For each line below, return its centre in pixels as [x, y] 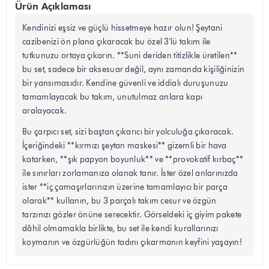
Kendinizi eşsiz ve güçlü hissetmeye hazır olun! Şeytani [122, 28]
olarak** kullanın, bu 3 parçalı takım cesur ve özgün [119, 201]
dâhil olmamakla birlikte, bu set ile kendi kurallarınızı [120, 229]
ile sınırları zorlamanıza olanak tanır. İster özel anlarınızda [130, 174]
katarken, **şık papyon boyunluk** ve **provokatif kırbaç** [133, 160]
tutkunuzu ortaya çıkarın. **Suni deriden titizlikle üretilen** [130, 56]
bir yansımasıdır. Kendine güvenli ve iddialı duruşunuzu [125, 83]
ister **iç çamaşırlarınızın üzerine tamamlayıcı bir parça [125, 187]
